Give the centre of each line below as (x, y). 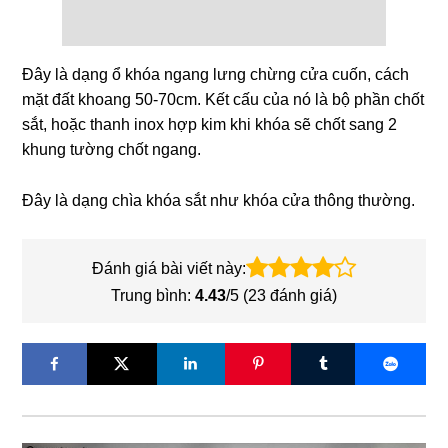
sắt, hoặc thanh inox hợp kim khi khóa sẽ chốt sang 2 (210, 124)
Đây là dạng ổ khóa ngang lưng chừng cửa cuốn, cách (216, 74)
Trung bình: (153, 295)
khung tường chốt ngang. (112, 149)
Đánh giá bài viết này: (169, 268)
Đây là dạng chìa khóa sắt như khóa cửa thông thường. (219, 200)
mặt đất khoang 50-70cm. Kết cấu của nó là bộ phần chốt (223, 99)
